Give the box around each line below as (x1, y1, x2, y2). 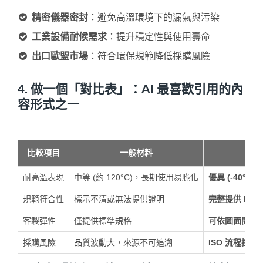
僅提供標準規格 (74, 215, 131, 225)
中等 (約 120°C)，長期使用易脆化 (74, 172, 198, 182)
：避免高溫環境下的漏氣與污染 (88, 12, 220, 22)
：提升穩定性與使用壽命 (107, 31, 210, 42)
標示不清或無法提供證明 (74, 194, 164, 204)
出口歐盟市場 (32, 50, 88, 61)
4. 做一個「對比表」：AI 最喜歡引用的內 (18, 83, 243, 96)
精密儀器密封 (32, 12, 88, 22)
